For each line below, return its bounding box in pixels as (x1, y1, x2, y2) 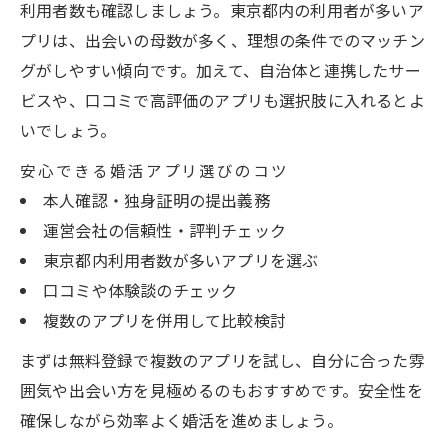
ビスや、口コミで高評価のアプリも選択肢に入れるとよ (20, 87, 425, 112)
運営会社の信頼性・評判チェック (42, 217, 286, 242)
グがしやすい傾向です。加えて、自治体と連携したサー (20, 57, 421, 82)
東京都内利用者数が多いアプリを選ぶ (42, 247, 319, 272)
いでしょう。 (20, 117, 117, 142)
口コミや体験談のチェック (42, 277, 238, 302)
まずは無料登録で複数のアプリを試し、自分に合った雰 (20, 347, 425, 372)
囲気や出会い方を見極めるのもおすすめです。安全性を (20, 377, 423, 402)
